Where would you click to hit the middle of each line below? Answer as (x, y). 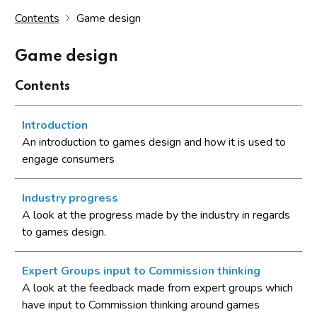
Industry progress (70, 198)
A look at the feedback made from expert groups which (157, 288)
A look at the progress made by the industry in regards (156, 215)
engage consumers (68, 159)
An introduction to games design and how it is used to (154, 142)
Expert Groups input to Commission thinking (141, 271)
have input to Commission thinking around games (141, 305)
